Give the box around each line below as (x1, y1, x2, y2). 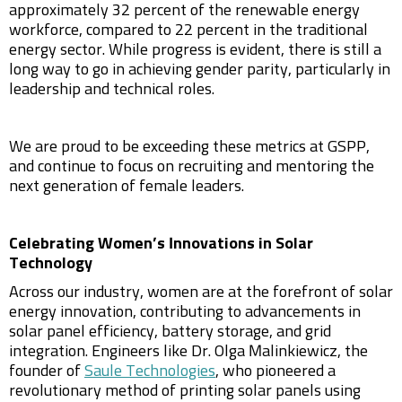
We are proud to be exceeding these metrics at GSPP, (9, 139, 370, 155)
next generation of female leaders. (9, 179, 244, 195)
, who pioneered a (215, 363, 336, 380)
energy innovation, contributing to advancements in (9, 304, 361, 320)
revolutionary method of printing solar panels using (9, 383, 361, 399)
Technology (9, 256, 92, 272)
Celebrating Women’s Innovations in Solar (9, 236, 313, 252)
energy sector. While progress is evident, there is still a (9, 42, 381, 58)
